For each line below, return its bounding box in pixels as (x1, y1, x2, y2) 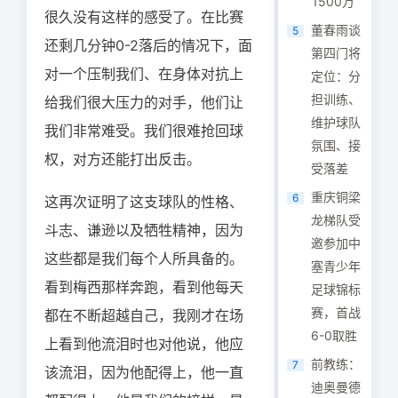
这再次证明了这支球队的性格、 (44, 193, 243, 211)
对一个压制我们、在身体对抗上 (44, 65, 243, 83)
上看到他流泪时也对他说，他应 (44, 335, 243, 353)
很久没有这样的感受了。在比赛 (44, 8, 243, 26)
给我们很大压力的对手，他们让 (44, 93, 243, 111)
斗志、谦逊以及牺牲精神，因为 (44, 221, 243, 239)
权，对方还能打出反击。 (44, 150, 201, 168)
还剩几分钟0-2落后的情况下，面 (44, 36, 252, 54)
